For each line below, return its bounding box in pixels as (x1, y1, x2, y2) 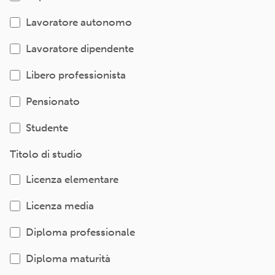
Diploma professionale (25, 226, 135, 238)
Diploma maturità (25, 252, 110, 265)
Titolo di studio (10, 148, 82, 160)
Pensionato (25, 95, 80, 107)
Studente (25, 122, 68, 134)
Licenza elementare (25, 173, 118, 185)
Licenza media (25, 199, 94, 212)
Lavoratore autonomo (25, 16, 132, 28)
